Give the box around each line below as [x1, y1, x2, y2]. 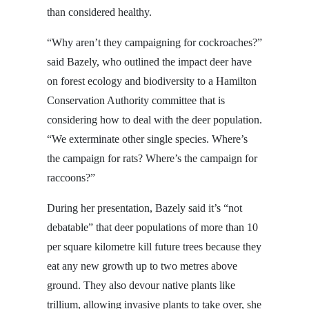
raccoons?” [47, 171, 95, 183]
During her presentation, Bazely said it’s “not [47, 201, 242, 214]
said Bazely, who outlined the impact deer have [47, 55, 252, 68]
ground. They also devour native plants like [47, 279, 235, 291]
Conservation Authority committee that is [47, 94, 225, 106]
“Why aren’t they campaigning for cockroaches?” [47, 36, 262, 48]
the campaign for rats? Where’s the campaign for [47, 152, 257, 164]
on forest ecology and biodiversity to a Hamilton [47, 74, 257, 87]
